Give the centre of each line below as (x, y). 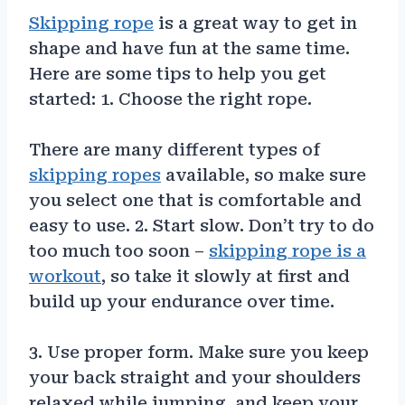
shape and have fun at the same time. (189, 48)
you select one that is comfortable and (195, 200)
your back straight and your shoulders (195, 377)
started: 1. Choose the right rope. (170, 99)
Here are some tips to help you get (178, 73)
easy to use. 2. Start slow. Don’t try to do (202, 225)
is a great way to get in (255, 23)
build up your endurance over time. (182, 301)
